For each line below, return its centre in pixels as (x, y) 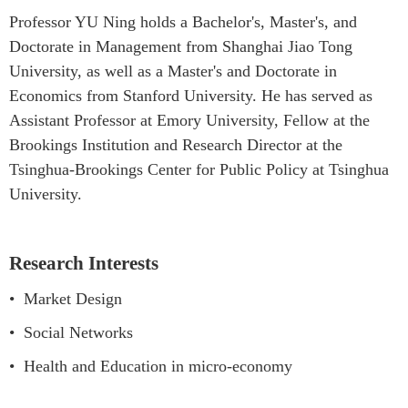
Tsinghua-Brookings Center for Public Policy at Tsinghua (199, 170)
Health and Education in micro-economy (156, 367)
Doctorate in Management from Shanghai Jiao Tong (181, 47)
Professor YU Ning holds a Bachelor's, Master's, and (183, 22)
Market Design (71, 299)
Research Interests (84, 264)
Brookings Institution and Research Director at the (176, 145)
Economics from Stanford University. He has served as (191, 96)
